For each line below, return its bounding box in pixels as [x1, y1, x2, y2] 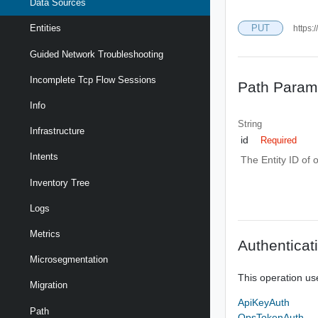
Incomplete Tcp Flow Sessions [30, 74, 156, 85]
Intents [30, 151, 58, 163]
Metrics [30, 228, 60, 239]
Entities [30, 23, 61, 34]
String [238, 118, 263, 129]
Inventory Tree [30, 177, 89, 188]
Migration [30, 280, 67, 291]
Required [261, 135, 297, 146]
